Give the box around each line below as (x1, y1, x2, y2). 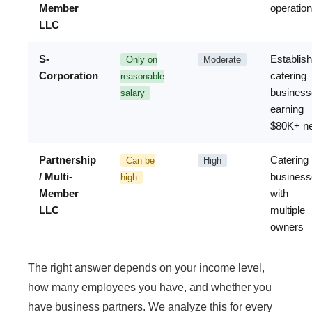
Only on (126, 54, 157, 65)
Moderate (203, 54, 241, 65)
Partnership (39, 154, 96, 166)
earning (270, 103, 304, 116)
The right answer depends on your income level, (28, 262, 265, 274)
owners (270, 221, 304, 233)
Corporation (39, 70, 98, 82)
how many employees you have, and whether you (28, 281, 272, 294)
